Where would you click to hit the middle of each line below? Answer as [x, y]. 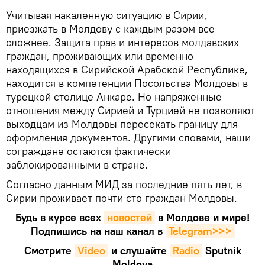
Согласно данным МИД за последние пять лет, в [124, 185]
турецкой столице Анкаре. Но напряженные [114, 97]
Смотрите [48, 251]
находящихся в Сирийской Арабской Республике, [127, 70]
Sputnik [223, 251]
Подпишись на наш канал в [96, 231]
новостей [130, 218]
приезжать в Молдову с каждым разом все [110, 29]
